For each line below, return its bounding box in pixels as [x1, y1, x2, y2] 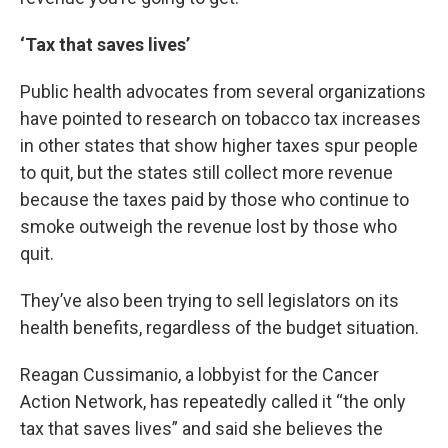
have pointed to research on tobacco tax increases [20, 108, 421, 129]
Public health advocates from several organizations [20, 81, 426, 102]
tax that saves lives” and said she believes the [20, 418, 383, 439]
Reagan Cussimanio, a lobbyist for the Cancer [20, 364, 379, 385]
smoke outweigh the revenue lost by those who [20, 216, 397, 237]
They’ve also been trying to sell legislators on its [20, 290, 399, 311]
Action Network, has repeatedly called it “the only [20, 391, 406, 412]
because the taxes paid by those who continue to [20, 189, 409, 210]
